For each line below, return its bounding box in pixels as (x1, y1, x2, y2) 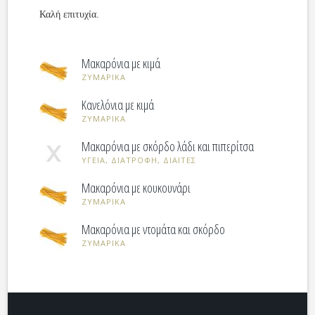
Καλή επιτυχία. (39, 9, 100, 20)
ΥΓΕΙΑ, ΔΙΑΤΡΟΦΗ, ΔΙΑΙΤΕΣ (82, 155, 197, 165)
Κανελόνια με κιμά (82, 96, 155, 113)
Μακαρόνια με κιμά (82, 55, 161, 72)
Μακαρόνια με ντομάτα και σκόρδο (82, 221, 226, 238)
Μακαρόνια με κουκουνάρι (82, 179, 191, 196)
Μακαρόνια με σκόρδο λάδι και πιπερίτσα (82, 138, 255, 155)
